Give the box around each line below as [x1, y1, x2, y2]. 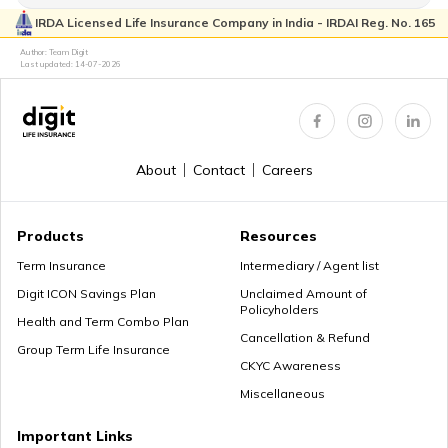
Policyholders [240, 302, 319, 318]
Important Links [17, 427, 133, 446]
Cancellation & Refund [240, 330, 370, 346]
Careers [261, 161, 313, 180]
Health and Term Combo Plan [17, 314, 189, 330]
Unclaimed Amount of [240, 286, 367, 302]
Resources [240, 227, 317, 246]
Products [17, 227, 84, 246]
